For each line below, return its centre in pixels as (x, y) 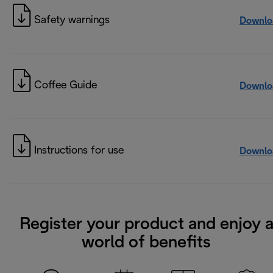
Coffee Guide (66, 86)
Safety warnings (72, 21)
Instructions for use (79, 151)
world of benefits (146, 243)
